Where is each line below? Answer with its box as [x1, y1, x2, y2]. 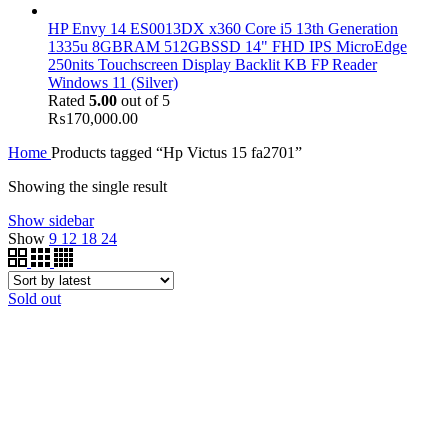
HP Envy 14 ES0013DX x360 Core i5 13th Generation [48, 19, 398, 37]
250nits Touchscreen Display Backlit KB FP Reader [48, 55, 377, 73]
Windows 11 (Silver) [48, 73, 178, 91]
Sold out [8, 289, 61, 307]
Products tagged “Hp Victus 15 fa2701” [51, 143, 302, 161]
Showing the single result [8, 177, 167, 195]
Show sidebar [8, 211, 94, 229]
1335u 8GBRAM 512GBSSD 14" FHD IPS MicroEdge [48, 37, 407, 55]
